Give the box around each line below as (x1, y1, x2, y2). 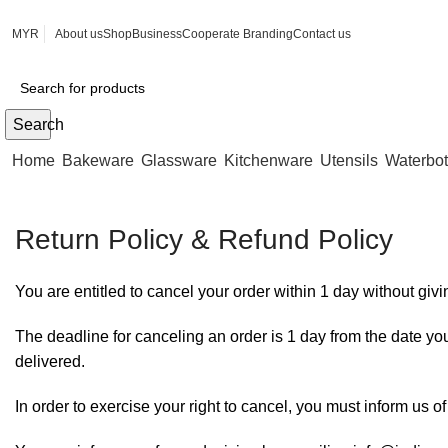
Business (132, 26, 182, 41)
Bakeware (62, 151, 134, 169)
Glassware (141, 151, 217, 169)
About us (55, 26, 103, 41)
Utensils (320, 151, 378, 169)
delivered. (15, 353, 85, 370)
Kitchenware (224, 151, 313, 169)
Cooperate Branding (182, 26, 293, 41)
